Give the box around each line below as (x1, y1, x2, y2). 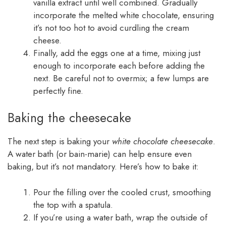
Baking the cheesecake (8, 108, 131, 127)
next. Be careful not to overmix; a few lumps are (33, 72, 209, 84)
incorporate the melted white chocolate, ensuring (33, 9, 214, 21)
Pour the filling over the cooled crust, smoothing (33, 186, 211, 198)
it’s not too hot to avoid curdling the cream (33, 21, 189, 34)
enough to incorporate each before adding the (33, 59, 205, 72)
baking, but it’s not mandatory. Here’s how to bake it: (8, 160, 199, 173)
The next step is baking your (8, 135, 112, 148)
